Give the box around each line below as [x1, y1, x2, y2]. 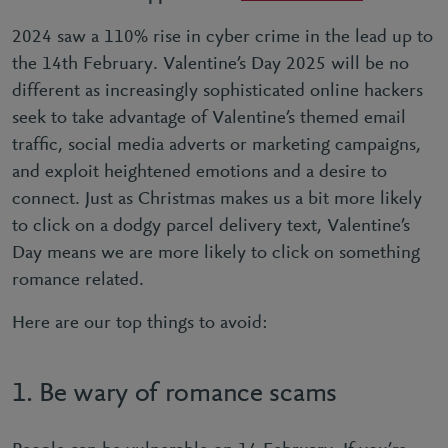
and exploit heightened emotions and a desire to [12, 163, 387, 182]
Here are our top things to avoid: [12, 314, 268, 333]
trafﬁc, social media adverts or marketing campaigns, [12, 136, 421, 155]
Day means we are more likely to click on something [12, 244, 420, 263]
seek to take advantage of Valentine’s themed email [12, 109, 406, 128]
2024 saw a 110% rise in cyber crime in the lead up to [12, 28, 433, 47]
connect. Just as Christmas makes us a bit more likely [12, 190, 422, 209]
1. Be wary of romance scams [12, 380, 337, 408]
